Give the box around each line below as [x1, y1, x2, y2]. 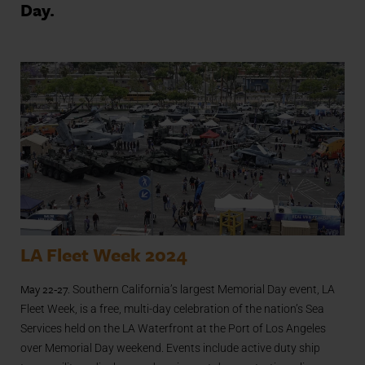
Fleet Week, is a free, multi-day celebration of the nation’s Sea [20, 301, 324, 315]
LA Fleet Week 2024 [20, 240, 187, 268]
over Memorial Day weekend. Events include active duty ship [20, 341, 320, 354]
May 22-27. [20, 279, 70, 297]
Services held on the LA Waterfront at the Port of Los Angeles [20, 321, 326, 335]
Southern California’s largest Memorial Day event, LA [70, 282, 335, 296]
